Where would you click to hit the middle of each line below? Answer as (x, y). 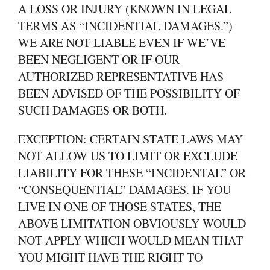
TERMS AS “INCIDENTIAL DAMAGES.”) (125, 26)
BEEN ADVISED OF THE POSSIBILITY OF (129, 93)
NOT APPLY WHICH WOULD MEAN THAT (130, 240)
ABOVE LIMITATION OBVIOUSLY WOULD (132, 223)
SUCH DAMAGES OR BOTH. (93, 110)
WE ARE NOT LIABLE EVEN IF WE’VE (122, 42)
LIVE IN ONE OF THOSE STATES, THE (120, 206)
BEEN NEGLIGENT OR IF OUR (99, 59)
